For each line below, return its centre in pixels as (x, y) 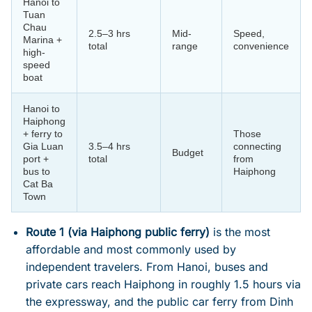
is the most (240, 232)
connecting (257, 146)
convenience (261, 46)
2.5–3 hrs (109, 33)
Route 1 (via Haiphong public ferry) (117, 232)
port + (36, 158)
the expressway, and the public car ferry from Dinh (159, 301)
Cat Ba (38, 184)
